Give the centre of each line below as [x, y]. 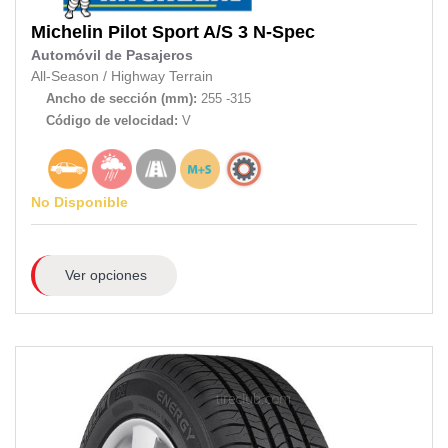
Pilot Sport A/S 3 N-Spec [211, 32]
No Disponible [79, 202]
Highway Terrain [162, 77]
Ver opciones [105, 274]
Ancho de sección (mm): [121, 99]
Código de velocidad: [114, 121]
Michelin [67, 32]
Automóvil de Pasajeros [112, 56]
